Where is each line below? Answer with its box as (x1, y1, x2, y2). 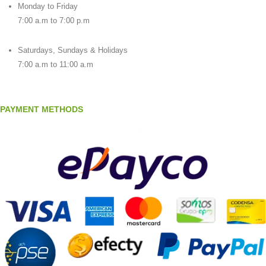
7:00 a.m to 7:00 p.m (17, 16, 90, 26)
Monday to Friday (17, 2, 78, 11)
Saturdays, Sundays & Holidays (17, 46, 128, 55)
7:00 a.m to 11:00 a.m (17, 60, 93, 69)
